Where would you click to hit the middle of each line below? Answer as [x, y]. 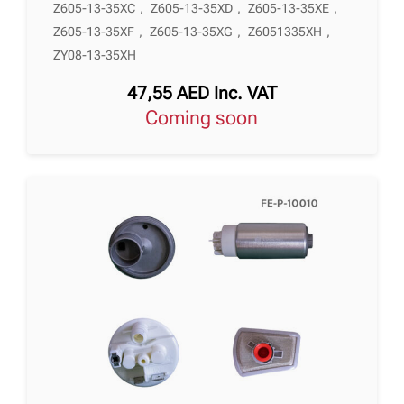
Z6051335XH [285, 32]
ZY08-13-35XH [95, 55]
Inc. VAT [245, 93]
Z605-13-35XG [192, 32]
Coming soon [208, 118]
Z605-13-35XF [94, 32]
